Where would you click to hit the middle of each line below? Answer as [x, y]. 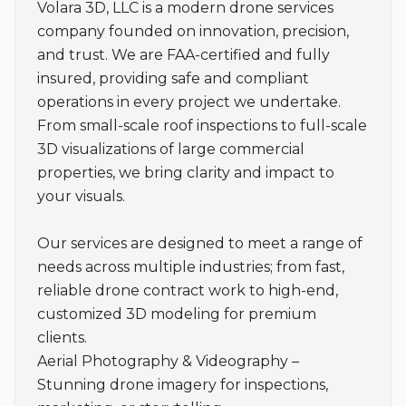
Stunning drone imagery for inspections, [183, 385]
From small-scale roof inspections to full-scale [202, 126]
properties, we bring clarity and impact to [186, 173]
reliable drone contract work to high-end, [188, 290]
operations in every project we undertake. [189, 102]
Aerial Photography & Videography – [168, 361]
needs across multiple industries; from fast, [191, 267]
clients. [62, 338]
